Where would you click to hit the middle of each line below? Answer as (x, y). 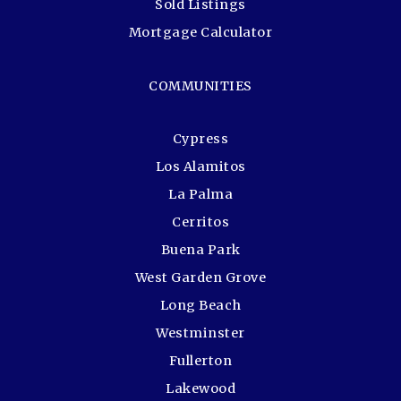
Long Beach (200, 306)
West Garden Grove (200, 278)
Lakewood (200, 389)
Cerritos (200, 222)
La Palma (200, 195)
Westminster (200, 333)
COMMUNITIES (200, 86)
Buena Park (200, 250)
